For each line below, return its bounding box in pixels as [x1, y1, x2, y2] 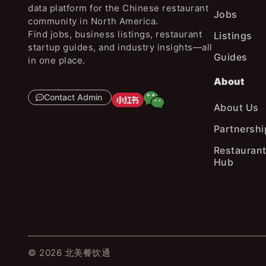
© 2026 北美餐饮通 [28, 246, 111, 258]
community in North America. [28, 15, 159, 27]
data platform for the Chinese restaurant [28, 2, 209, 14]
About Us [213, 101, 259, 113]
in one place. [28, 55, 85, 66]
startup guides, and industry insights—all [28, 42, 213, 53]
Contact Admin [44, 92, 103, 103]
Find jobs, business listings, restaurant [28, 28, 202, 40]
